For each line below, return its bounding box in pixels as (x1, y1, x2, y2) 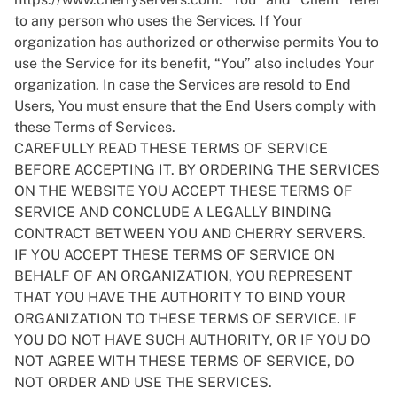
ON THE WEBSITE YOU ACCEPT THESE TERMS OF (14, 183, 353, 199)
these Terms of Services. (14, 119, 175, 136)
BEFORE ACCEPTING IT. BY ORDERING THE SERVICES (14, 161, 380, 178)
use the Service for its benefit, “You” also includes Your (14, 55, 374, 72)
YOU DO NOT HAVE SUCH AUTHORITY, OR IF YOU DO (14, 331, 370, 348)
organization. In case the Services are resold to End (14, 76, 351, 93)
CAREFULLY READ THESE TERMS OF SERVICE (14, 140, 328, 157)
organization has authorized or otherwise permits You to (14, 34, 378, 51)
